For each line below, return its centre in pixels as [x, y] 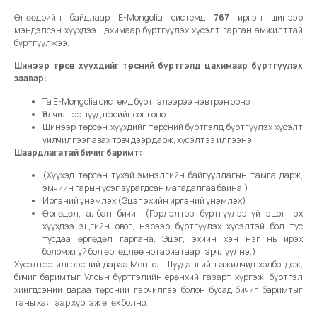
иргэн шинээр [266, 17]
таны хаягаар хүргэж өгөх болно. [81, 303]
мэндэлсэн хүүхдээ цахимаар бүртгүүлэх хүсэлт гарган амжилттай [158, 30]
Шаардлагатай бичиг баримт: [78, 152]
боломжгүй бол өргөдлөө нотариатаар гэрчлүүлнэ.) [149, 252]
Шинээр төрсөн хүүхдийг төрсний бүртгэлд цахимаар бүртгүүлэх [158, 66]
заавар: [30, 79]
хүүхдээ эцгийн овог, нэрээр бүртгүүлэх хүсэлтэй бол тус [173, 226]
